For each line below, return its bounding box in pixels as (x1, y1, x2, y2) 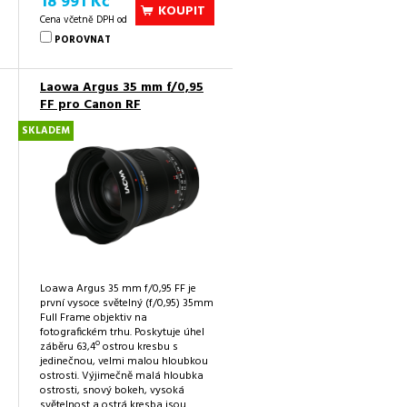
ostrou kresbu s (100, 337, 178, 356)
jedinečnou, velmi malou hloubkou (40, 352, 208, 371)
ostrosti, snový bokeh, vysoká (40, 381, 184, 400)
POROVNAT (55, 32, 111, 49)
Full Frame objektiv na (40, 308, 147, 327)
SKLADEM (22, 123, 70, 140)
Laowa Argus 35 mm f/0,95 (40, 77, 203, 99)
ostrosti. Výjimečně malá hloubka (40, 366, 203, 385)
